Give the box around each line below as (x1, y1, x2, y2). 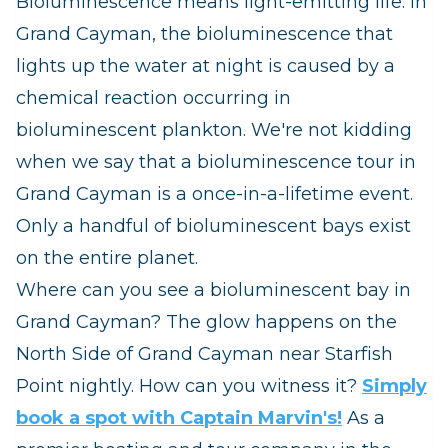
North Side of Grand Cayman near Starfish (16, 343, 393, 366)
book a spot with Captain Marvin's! (16, 407, 342, 430)
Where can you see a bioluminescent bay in (16, 279, 411, 302)
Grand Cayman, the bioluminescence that (16, 23, 393, 46)
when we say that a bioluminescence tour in (16, 151, 416, 174)
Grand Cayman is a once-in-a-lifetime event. (16, 183, 413, 206)
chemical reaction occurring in (16, 87, 291, 110)
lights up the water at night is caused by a (16, 55, 395, 78)
